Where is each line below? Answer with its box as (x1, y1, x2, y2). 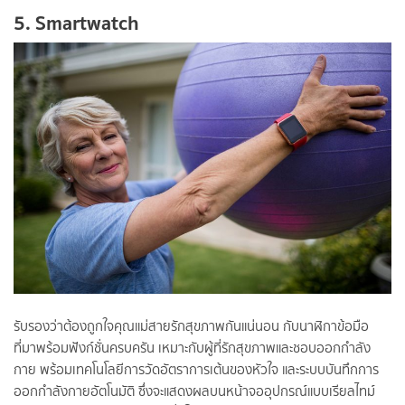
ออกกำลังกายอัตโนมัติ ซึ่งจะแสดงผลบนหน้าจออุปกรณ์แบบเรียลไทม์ (14, 381, 375, 402)
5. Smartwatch (14, 5, 139, 39)
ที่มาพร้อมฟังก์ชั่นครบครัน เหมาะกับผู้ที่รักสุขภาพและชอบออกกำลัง (14, 338, 371, 359)
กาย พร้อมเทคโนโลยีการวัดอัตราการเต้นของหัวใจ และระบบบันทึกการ (14, 360, 379, 381)
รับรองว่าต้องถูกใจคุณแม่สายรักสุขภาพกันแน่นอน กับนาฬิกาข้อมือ (14, 316, 369, 337)
